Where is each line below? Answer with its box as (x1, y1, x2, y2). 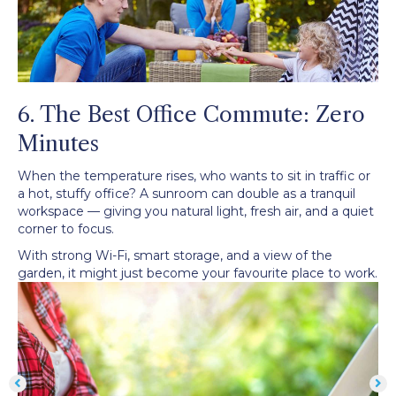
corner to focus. (18, 220, 114, 237)
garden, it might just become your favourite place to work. (18, 264, 377, 281)
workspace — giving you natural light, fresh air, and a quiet (18, 202, 374, 219)
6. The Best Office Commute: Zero (18, 101, 365, 127)
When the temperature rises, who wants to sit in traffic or (18, 167, 370, 184)
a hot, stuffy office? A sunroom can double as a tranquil (18, 185, 355, 202)
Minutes (18, 130, 99, 156)
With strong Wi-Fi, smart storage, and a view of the (18, 247, 332, 263)
